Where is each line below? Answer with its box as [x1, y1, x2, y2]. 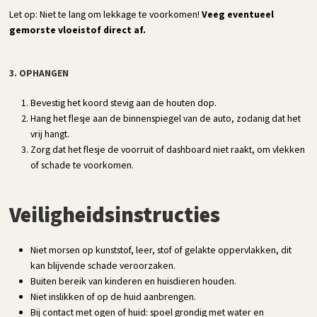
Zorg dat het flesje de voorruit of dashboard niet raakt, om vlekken [30, 142, 306, 156]
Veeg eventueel [202, 7, 275, 21]
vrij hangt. [30, 127, 70, 140]
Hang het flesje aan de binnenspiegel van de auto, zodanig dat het [30, 111, 301, 125]
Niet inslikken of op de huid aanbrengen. [30, 289, 197, 303]
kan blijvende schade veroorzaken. [30, 258, 176, 272]
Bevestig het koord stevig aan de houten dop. [30, 96, 217, 109]
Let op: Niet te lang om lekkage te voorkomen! [9, 7, 202, 21]
